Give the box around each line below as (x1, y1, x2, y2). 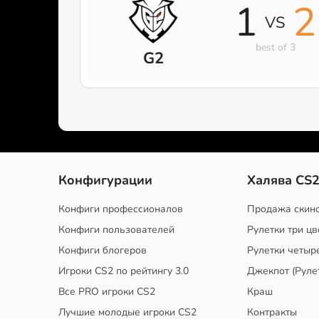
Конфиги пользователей (58, 223, 174, 236)
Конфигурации (58, 172, 152, 189)
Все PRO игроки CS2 (58, 285, 155, 298)
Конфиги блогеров (58, 244, 147, 257)
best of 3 (255, 41, 296, 55)
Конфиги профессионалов (58, 202, 183, 216)
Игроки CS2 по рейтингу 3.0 (58, 264, 189, 278)
